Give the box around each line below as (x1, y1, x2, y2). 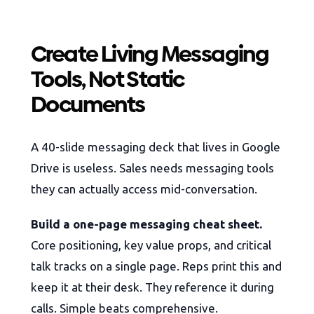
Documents (31, 89, 145, 121)
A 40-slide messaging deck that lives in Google (31, 140, 280, 154)
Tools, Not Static (31, 64, 184, 95)
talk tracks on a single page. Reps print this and (31, 259, 282, 273)
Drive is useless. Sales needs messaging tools (31, 161, 274, 175)
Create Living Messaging (31, 39, 269, 70)
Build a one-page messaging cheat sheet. (31, 217, 262, 231)
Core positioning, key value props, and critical (31, 238, 271, 252)
